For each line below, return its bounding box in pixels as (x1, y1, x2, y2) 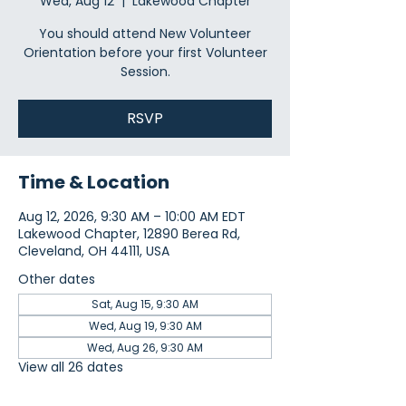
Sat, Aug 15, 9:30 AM (92, 296, 198, 312)
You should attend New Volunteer (39, 24, 251, 43)
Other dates (18, 270, 95, 288)
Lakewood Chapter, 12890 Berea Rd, (18, 225, 240, 243)
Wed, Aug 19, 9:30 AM (88, 318, 202, 333)
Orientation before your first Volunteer (23, 43, 267, 62)
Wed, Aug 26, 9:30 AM (87, 340, 203, 355)
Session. (120, 63, 170, 81)
